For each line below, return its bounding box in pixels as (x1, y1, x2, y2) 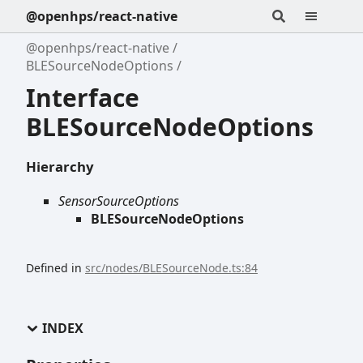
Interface (26, 80, 139, 114)
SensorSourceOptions (58, 192, 179, 211)
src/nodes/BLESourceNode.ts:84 (85, 260, 258, 276)
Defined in (26, 260, 85, 276)
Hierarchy (26, 156, 94, 176)
